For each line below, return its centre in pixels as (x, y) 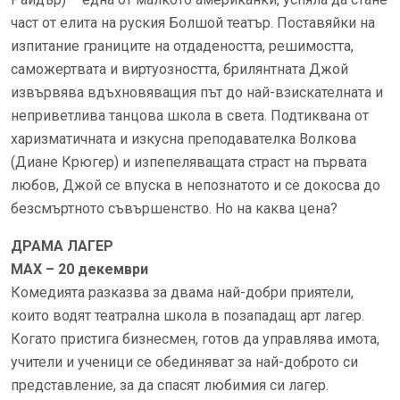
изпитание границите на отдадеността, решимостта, (182, 46)
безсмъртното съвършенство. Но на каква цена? (174, 208)
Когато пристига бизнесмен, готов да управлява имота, (195, 338)
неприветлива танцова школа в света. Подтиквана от (190, 115)
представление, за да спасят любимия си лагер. (171, 385)
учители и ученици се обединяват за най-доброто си (184, 362)
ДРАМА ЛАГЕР (62, 246)
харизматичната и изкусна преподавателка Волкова (183, 138)
